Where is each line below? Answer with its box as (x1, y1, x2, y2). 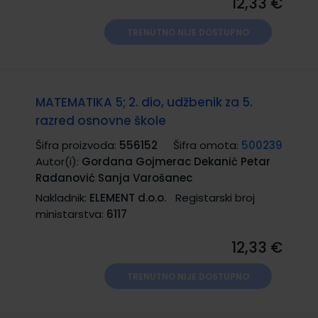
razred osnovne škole (35, 111, 166, 129)
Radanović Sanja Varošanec (35, 170, 192, 185)
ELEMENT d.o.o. (89, 190, 166, 205)
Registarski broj (175, 190, 255, 205)
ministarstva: (35, 206, 106, 221)
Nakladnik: (35, 190, 89, 205)
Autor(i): (35, 153, 82, 169)
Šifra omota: (173, 137, 241, 153)
